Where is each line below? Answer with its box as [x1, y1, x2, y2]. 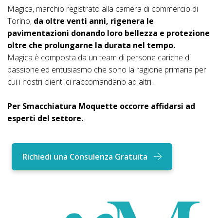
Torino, [7, 15, 34, 26]
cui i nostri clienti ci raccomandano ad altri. [7, 76, 153, 87]
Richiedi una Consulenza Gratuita [22, 151, 147, 163]
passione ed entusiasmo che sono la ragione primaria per [7, 64, 206, 75]
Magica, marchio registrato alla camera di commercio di [7, 3, 198, 14]
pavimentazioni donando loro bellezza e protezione [7, 27, 210, 38]
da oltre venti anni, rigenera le [34, 15, 154, 26]
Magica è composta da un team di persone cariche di [7, 52, 191, 63]
